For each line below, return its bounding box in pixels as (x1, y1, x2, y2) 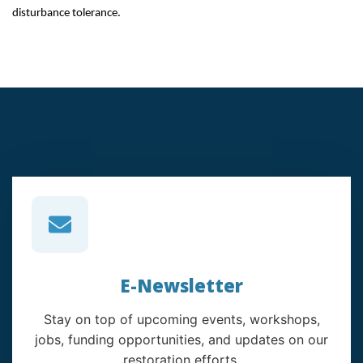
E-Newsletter (120, 273, 243, 297)
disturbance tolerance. (12, 7, 126, 19)
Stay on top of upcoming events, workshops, (43, 311, 320, 327)
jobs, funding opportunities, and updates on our (35, 331, 328, 348)
